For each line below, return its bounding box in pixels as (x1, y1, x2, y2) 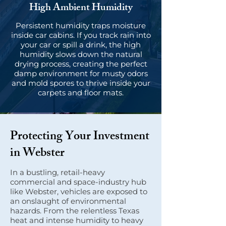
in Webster (10, 143, 65, 164)
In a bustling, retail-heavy (10, 167, 105, 177)
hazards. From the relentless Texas (10, 206, 139, 215)
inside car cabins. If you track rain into (11, 30, 151, 40)
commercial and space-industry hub (10, 177, 146, 187)
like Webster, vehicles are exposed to (10, 187, 147, 196)
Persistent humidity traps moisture (16, 21, 146, 30)
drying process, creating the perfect (14, 59, 147, 69)
